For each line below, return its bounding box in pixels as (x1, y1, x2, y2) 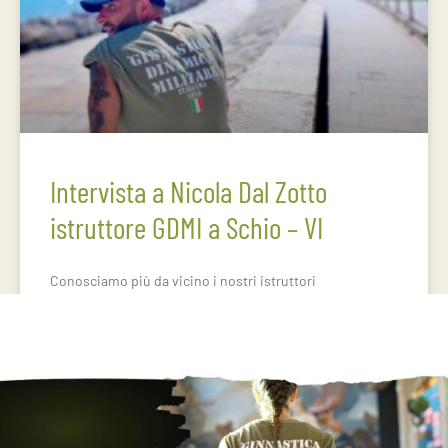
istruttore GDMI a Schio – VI (50, 209, 323, 245)
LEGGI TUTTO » (50, 323, 127, 337)
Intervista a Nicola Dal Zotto (50, 173, 327, 209)
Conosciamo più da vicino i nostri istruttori (50, 272, 316, 289)
